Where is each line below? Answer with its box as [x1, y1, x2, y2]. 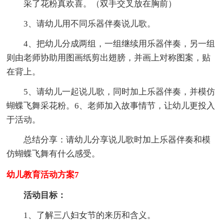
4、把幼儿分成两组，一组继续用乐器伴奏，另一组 [23, 38, 215, 48]
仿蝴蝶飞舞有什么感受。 [6, 148, 100, 158]
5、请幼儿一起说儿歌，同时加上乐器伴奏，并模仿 [23, 86, 215, 96]
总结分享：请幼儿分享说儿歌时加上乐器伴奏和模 [23, 134, 211, 144]
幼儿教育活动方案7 [6, 169, 79, 179]
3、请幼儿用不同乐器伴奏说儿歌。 [23, 18, 156, 28]
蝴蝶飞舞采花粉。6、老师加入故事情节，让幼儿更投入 [6, 100, 215, 110]
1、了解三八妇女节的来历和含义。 [23, 210, 156, 220]
